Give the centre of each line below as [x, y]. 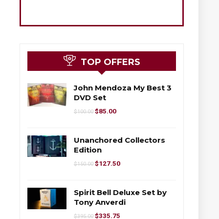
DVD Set [90, 97]
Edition [88, 150]
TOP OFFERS [110, 62]
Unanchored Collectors [120, 140]
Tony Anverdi [100, 202]
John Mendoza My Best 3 [123, 88]
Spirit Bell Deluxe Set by [120, 192]
